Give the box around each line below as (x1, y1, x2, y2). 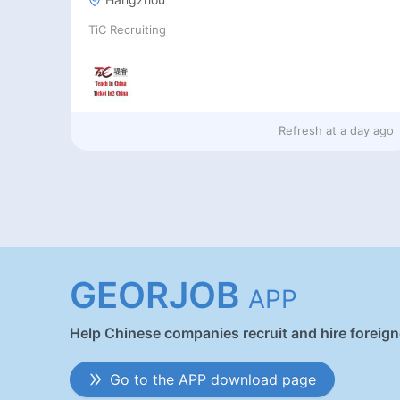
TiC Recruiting (87, 22, 166, 37)
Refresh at (278, 123, 337, 138)
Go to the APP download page (110, 370, 316, 388)
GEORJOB (70, 273, 239, 318)
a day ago (339, 123, 394, 138)
